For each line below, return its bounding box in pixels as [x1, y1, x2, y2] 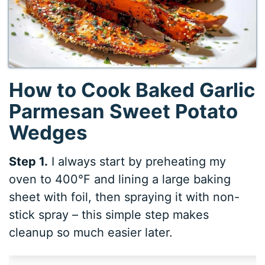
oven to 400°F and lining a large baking [9, 172, 231, 187]
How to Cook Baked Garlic [9, 77, 256, 102]
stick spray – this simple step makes [9, 208, 209, 222]
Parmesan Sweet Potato [9, 99, 238, 123]
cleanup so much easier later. [9, 225, 173, 240]
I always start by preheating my [48, 154, 227, 169]
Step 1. [9, 154, 49, 169]
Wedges [9, 120, 88, 144]
